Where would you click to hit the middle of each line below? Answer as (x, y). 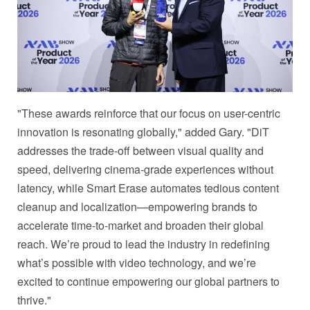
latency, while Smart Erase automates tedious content (148, 188)
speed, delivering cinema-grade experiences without (145, 169)
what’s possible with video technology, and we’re (137, 262)
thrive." (34, 300)
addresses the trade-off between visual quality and (140, 150)
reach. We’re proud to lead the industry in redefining (144, 244)
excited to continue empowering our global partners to (148, 281)
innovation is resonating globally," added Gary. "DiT (143, 131)
